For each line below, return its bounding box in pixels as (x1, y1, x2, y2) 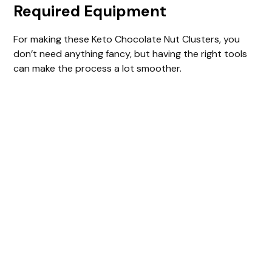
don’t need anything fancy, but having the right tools (13, 47, 248, 60)
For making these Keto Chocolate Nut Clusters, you (13, 32, 240, 46)
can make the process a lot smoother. (13, 61, 182, 75)
